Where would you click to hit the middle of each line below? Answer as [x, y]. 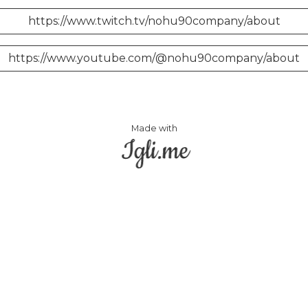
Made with [154, 128]
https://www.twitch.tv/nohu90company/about [154, 21]
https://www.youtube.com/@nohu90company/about [154, 58]
